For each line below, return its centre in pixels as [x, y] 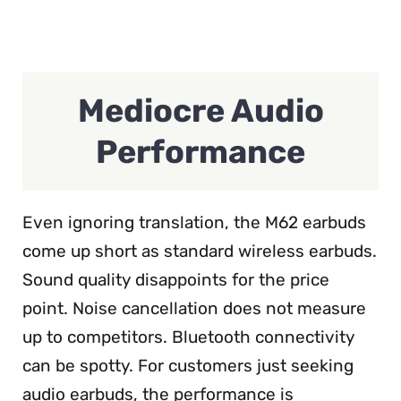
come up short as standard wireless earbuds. [200, 252]
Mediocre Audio [200, 111]
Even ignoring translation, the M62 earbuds [194, 223]
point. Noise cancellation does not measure [194, 309]
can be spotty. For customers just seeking [188, 366]
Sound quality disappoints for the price [176, 280]
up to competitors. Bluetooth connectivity [188, 337]
